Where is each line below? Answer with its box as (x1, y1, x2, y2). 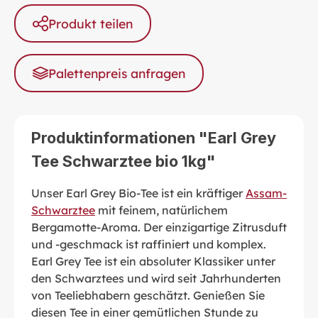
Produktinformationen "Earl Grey (31, 128, 276, 147)
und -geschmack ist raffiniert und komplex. (31, 236, 266, 251)
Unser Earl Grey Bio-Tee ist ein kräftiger (31, 185, 246, 200)
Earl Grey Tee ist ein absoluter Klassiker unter (31, 253, 275, 268)
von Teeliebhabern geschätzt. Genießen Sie (31, 287, 265, 302)
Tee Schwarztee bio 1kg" (31, 151, 216, 170)
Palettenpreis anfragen (48, 65, 185, 81)
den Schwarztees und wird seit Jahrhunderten (31, 270, 281, 285)
